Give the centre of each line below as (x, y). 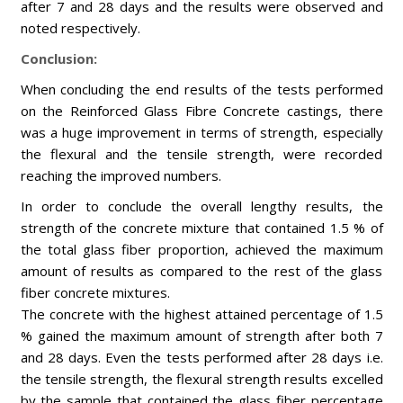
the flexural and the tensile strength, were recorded (201, 154)
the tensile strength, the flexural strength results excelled (201, 379)
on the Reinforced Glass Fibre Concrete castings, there (201, 111)
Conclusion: (58, 58)
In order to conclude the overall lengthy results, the (201, 206)
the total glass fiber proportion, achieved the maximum (201, 249)
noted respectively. (80, 28)
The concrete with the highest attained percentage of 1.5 (201, 314)
